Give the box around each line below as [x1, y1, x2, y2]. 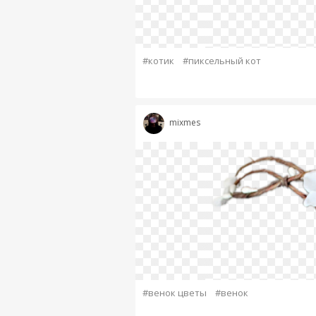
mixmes [169, 116, 200, 129]
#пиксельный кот [182, 54, 261, 67]
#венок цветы [142, 286, 207, 299]
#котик [142, 54, 174, 67]
